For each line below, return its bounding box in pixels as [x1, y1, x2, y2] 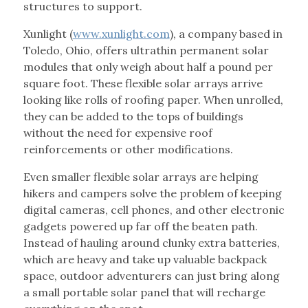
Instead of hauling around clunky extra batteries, [23, 236, 280, 250]
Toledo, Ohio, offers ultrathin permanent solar [23, 43, 269, 58]
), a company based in [169, 27, 283, 41]
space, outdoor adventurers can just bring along [23, 269, 280, 283]
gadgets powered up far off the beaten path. [23, 219, 258, 234]
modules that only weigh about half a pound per [23, 60, 273, 74]
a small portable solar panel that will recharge [23, 285, 265, 300]
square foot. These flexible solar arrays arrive [23, 76, 263, 91]
